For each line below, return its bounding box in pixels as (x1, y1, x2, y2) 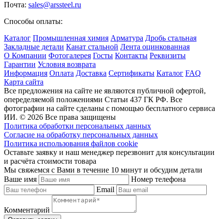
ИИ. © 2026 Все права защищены (4, 113, 116, 122)
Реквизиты (150, 51, 186, 60)
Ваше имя (4, 175, 37, 184)
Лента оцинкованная (120, 43, 190, 51)
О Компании (4, 51, 46, 60)
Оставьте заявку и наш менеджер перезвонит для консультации (4, 148, 215, 157)
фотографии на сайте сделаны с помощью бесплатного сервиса (4, 104, 215, 113)
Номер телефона (131, 175, 186, 184)
